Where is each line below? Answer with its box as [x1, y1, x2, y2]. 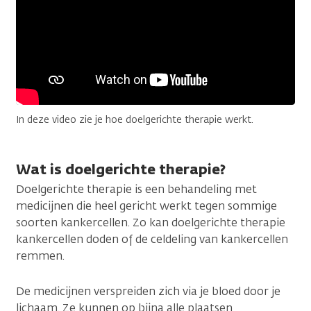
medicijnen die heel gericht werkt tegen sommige [16, 198, 277, 213]
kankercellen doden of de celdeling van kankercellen [16, 231, 288, 246]
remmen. [16, 248, 65, 263]
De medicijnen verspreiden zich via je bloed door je [16, 283, 280, 299]
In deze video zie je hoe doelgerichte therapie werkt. [16, 112, 253, 126]
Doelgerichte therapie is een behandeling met [16, 181, 257, 196]
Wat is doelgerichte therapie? [16, 159, 226, 178]
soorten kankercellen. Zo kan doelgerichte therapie [16, 215, 285, 230]
